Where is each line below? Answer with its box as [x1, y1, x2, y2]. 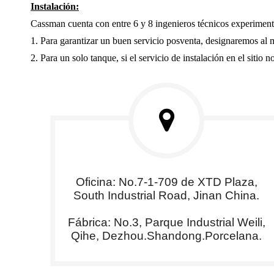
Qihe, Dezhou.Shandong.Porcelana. [71, 229, 262, 242]
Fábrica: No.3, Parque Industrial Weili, [67, 215, 265, 229]
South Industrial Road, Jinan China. [73, 188, 259, 202]
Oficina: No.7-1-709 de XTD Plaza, [75, 175, 257, 188]
